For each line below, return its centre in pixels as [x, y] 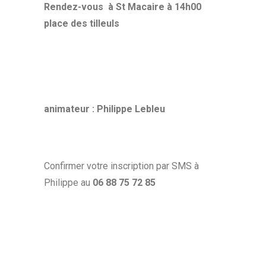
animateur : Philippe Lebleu [104, 109]
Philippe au [68, 183]
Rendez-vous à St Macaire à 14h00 [125, 7]
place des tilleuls [82, 23]
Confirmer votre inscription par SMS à [121, 166]
